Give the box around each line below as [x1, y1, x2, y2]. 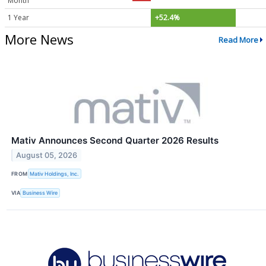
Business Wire [23, 189, 58, 197]
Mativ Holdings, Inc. [30, 170, 80, 177]
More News [5, 30, 74, 49]
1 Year [8, 12, 29, 23]
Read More [218, 34, 258, 45]
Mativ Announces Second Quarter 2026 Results [11, 135, 218, 147]
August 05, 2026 [16, 151, 78, 160]
